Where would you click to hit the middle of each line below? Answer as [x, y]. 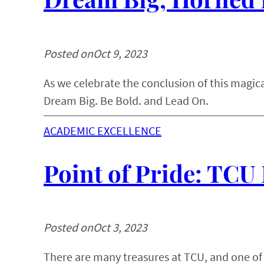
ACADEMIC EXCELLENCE [102, 130]
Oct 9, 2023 [120, 53]
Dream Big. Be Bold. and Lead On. [126, 100]
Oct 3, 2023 [120, 227]
